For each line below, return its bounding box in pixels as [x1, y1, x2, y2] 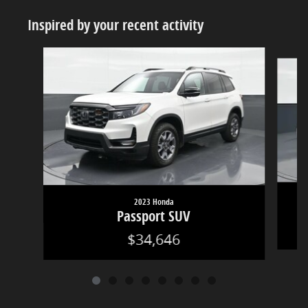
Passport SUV [117, 206, 191, 226]
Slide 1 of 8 [10, 47, 61, 61]
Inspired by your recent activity [27, 15, 203, 35]
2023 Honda [133, 196, 174, 208]
